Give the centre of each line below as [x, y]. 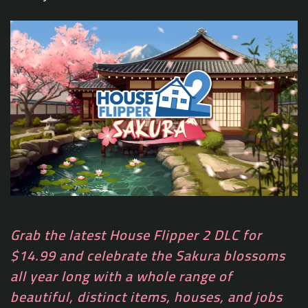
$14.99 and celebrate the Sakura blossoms [148, 255]
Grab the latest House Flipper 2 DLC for [136, 234]
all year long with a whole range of [121, 276]
